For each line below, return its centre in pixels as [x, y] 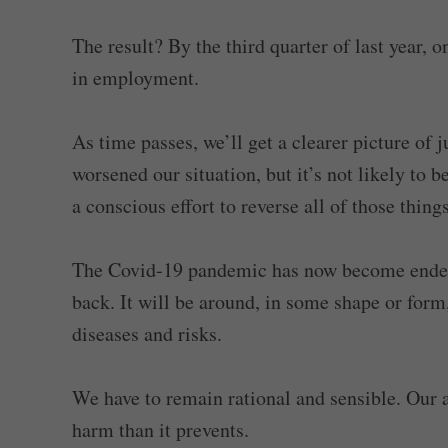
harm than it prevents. [160, 430]
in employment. [135, 78]
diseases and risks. [147, 334]
